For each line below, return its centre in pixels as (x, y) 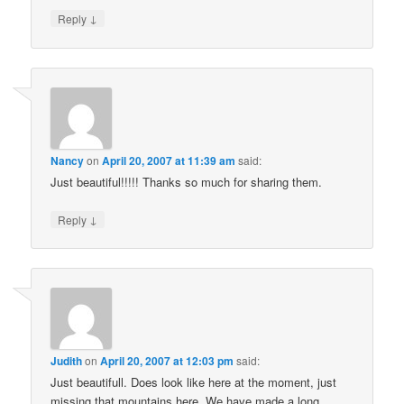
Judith (67, 361)
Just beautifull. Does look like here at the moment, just (194, 382)
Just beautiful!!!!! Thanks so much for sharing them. (187, 181)
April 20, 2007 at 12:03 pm (167, 361)
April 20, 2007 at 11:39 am (169, 160)
